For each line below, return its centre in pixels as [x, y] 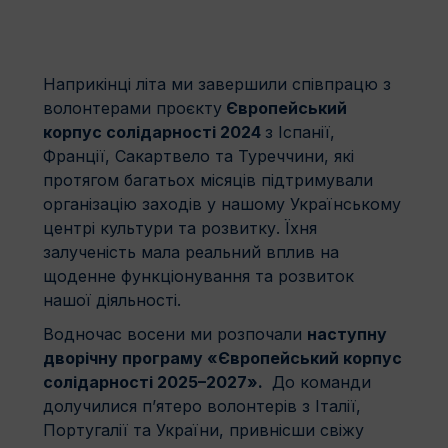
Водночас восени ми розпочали [175, 333]
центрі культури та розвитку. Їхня [180, 227]
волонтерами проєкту [132, 107]
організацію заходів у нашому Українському [222, 203]
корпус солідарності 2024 [154, 131]
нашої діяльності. [112, 299]
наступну [347, 333]
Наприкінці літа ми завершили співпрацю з [217, 83]
